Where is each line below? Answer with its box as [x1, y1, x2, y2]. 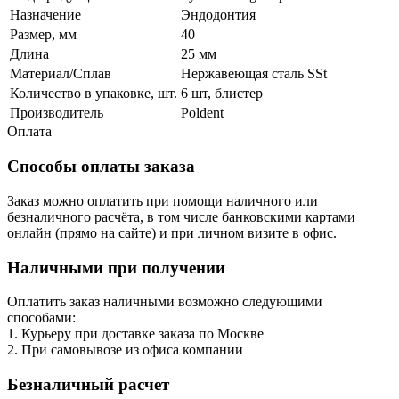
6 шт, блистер [181, 85, 263, 102]
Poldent [181, 105, 224, 121]
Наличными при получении [7, 257, 225, 277]
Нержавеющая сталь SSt [181, 66, 327, 82]
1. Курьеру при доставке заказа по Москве [7, 326, 264, 342]
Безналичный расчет [7, 374, 169, 394]
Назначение [10, 7, 81, 23]
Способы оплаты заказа [7, 157, 195, 176]
